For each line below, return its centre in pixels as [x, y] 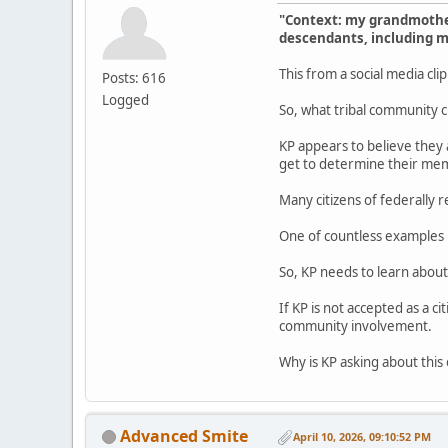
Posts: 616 [134, 77]
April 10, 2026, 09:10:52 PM [362, 437]
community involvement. [355, 325]
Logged [125, 99]
